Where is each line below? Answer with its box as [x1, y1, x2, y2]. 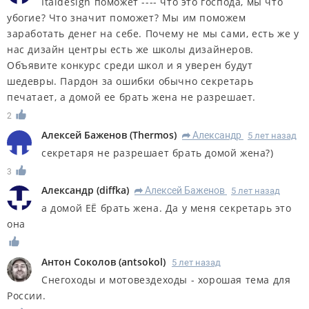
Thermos [132, 128, 174, 141]
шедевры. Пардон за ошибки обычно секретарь [7, 74, 254, 88]
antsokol [121, 255, 163, 269]
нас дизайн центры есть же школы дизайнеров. [7, 42, 254, 56]
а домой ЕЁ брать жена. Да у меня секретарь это [41, 201, 292, 215]
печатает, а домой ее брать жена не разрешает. [7, 90, 257, 103]
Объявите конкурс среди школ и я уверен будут [7, 58, 253, 72]
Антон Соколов [41, 255, 116, 269]
